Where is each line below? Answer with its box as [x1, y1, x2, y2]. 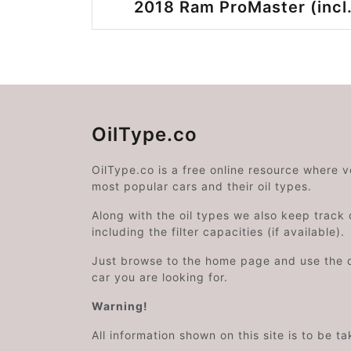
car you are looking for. [92, 270, 228, 284]
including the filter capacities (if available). [92, 225, 345, 238]
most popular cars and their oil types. [92, 179, 312, 193]
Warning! [92, 299, 148, 313]
